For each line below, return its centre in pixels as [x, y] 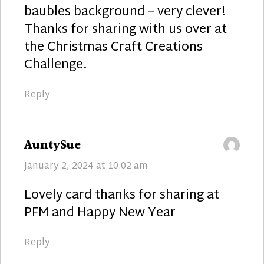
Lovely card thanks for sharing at [122, 195]
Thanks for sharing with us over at [126, 30]
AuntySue [52, 145]
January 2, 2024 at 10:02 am [86, 166]
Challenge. [56, 65]
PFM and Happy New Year [100, 213]
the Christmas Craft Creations [113, 47]
